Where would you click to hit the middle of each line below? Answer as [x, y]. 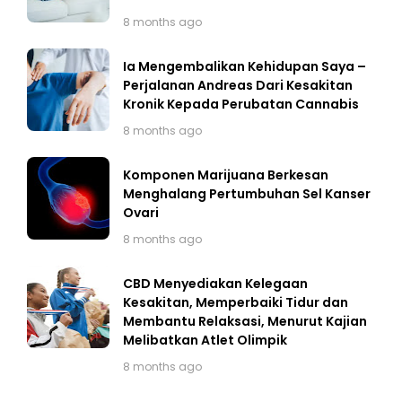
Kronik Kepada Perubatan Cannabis [241, 105]
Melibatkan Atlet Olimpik [205, 341]
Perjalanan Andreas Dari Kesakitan [238, 86]
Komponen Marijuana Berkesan [226, 175]
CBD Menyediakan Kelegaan [215, 284]
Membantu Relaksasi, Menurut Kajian [245, 322]
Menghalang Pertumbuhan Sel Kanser [247, 194]
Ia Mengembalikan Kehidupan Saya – [245, 67]
